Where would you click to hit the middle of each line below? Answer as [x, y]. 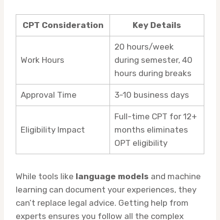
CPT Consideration [63, 25]
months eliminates [151, 130]
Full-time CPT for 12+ [155, 117]
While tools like [46, 177]
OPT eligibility [141, 143]
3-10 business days [151, 95]
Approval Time [48, 95]
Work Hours [42, 60]
